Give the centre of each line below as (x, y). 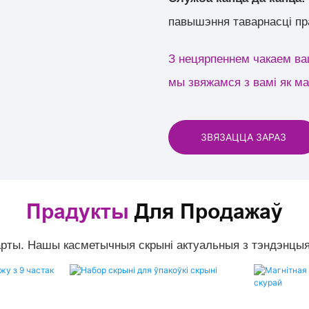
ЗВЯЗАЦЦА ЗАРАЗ (244, 137)
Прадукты (78, 211)
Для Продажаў (206, 211)
